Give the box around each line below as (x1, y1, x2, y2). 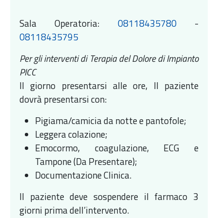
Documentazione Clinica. (35, 167, 132, 182)
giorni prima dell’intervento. (19, 202, 129, 217)
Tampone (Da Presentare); (35, 154, 138, 168)
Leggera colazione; (35, 127, 108, 141)
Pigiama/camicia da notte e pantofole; (35, 113, 187, 127)
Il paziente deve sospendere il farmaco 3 (19, 189, 199, 203)
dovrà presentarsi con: (19, 91, 107, 106)
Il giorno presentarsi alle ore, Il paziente (19, 78, 199, 92)
